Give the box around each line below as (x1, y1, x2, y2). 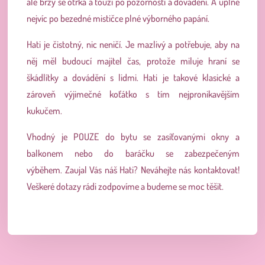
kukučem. (27, 105, 63, 117)
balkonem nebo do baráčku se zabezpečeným (27, 147, 240, 160)
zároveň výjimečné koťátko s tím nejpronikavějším (27, 88, 240, 101)
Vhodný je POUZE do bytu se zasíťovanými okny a (27, 131, 240, 143)
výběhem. (27, 164, 65, 176)
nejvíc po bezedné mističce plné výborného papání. (27, 12, 210, 25)
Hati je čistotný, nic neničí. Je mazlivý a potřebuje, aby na (27, 38, 240, 51)
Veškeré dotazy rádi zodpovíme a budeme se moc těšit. (27, 180, 224, 193)
